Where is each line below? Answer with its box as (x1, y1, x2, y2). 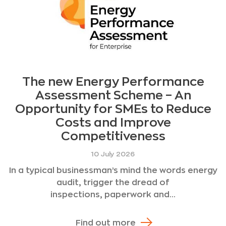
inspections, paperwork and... (50, 190, 176, 199)
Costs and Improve (55, 117, 171, 129)
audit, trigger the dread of (56, 178, 169, 187)
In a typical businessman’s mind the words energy (9, 166, 217, 175)
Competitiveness (61, 130, 165, 143)
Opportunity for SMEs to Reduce (15, 103, 211, 116)
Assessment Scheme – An (35, 89, 191, 102)
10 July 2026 (91, 150, 135, 157)
